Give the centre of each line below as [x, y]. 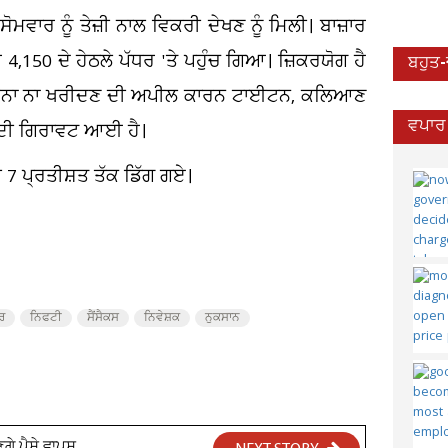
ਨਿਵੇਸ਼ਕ [162, 318]
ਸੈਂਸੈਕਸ [103, 318]
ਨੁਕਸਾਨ [222, 318]
